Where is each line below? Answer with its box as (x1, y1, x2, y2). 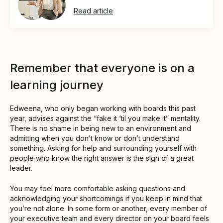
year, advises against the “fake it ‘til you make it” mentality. (10, 113, 201, 122)
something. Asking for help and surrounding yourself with (10, 143, 197, 152)
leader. (10, 163, 32, 172)
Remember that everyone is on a (10, 60, 195, 75)
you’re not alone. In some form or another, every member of (10, 204, 207, 213)
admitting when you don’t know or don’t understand (10, 133, 180, 142)
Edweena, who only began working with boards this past (10, 104, 196, 112)
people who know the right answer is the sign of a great (10, 153, 194, 162)
